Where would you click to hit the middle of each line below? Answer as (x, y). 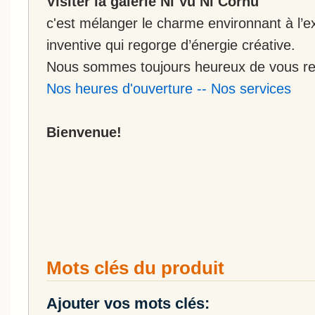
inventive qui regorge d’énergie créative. (171, 44)
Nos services (251, 88)
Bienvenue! (84, 131)
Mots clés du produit (135, 268)
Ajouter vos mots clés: (128, 303)
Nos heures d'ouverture (120, 88)
